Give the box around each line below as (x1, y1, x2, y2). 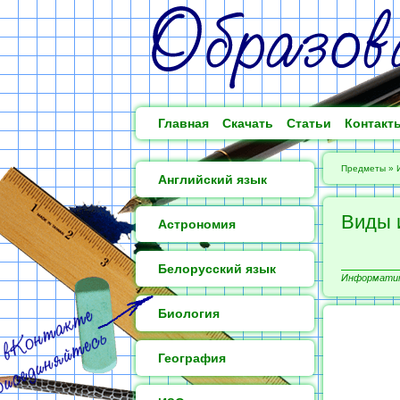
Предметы (341, 163, 386, 173)
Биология (158, 306, 220, 321)
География (158, 351, 226, 365)
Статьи (287, 116, 331, 130)
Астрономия (158, 217, 236, 231)
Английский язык (158, 172, 267, 187)
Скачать (222, 116, 273, 130)
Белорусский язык (158, 262, 276, 276)
